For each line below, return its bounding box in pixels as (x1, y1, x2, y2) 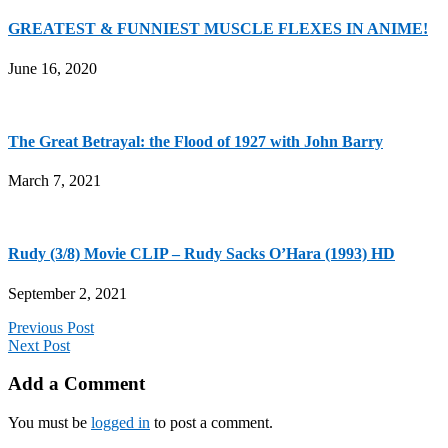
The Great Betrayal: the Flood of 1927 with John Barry (8, 132, 383, 150)
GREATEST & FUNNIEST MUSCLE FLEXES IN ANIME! (8, 20, 428, 38)
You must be (8, 414, 91, 432)
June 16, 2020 (8, 59, 97, 77)
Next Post (8, 336, 70, 354)
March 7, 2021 (8, 172, 101, 190)
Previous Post (8, 318, 94, 336)
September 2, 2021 (8, 284, 127, 302)
